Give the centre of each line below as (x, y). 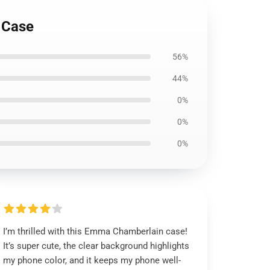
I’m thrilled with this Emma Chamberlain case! (96, 231)
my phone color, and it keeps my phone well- (92, 260)
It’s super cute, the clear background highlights (96, 246)
